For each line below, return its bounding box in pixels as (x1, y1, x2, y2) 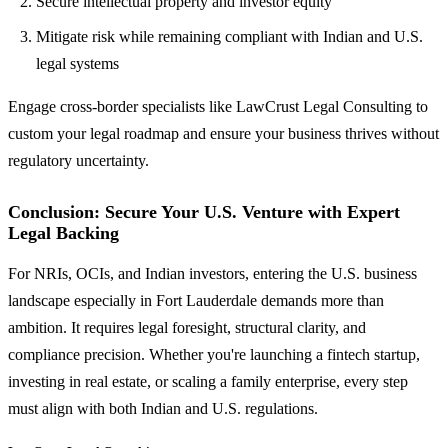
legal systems (36, 54, 119, 72)
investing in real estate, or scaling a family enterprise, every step (8, 372, 408, 390)
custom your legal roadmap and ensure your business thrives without (8, 124, 439, 142)
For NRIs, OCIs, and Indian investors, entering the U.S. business (8, 264, 417, 282)
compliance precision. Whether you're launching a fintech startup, (8, 345, 420, 363)
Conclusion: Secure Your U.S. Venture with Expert (8, 201, 400, 222)
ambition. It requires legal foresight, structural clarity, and (8, 318, 366, 336)
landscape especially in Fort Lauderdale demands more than (8, 291, 384, 309)
